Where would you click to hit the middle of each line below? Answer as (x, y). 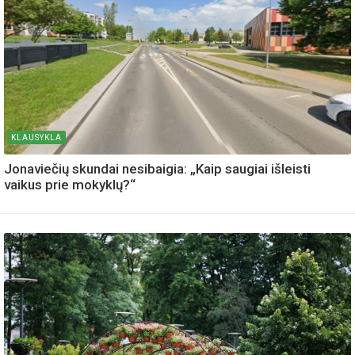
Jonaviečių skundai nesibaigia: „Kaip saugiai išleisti (157, 169)
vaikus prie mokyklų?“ (70, 185)
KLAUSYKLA (36, 138)
